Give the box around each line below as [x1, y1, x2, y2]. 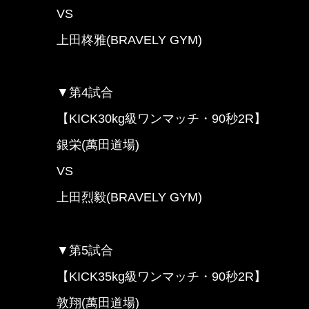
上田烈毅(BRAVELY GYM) [57, 190, 202, 205]
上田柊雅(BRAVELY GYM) [57, 32, 202, 47]
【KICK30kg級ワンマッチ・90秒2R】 [57, 112, 266, 126]
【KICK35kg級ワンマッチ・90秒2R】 [57, 269, 266, 283]
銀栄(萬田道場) [57, 138, 139, 152]
